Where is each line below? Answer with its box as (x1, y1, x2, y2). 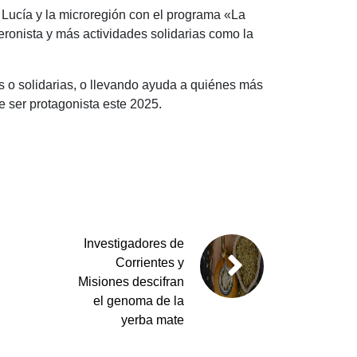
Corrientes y (116, 256, 184, 270)
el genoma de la (93, 294, 184, 308)
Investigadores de (84, 237, 184, 251)
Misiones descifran (78, 275, 184, 289)
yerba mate (121, 313, 184, 328)
